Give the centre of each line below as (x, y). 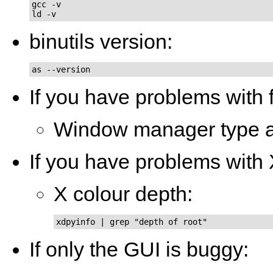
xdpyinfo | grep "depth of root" (132, 222)
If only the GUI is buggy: (139, 249)
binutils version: (101, 41)
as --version (61, 69)
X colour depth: (123, 193)
